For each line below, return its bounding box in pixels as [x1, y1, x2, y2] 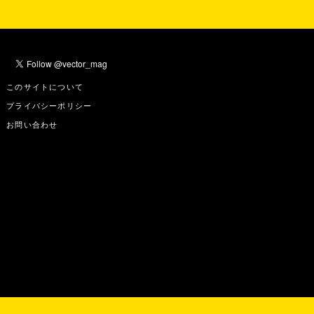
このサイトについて [6, 82, 83, 90]
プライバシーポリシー [6, 101, 93, 109]
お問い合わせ [6, 120, 58, 128]
